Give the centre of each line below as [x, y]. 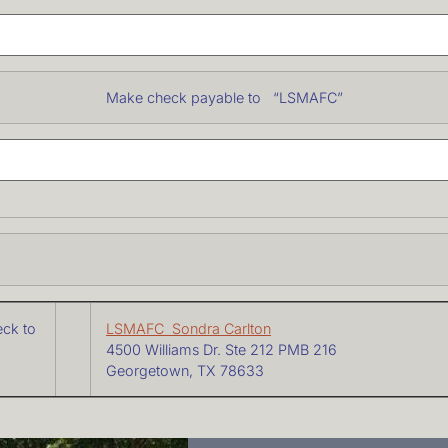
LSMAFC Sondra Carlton [188, 329]
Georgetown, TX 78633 [185, 371]
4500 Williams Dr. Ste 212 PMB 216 [221, 350]
